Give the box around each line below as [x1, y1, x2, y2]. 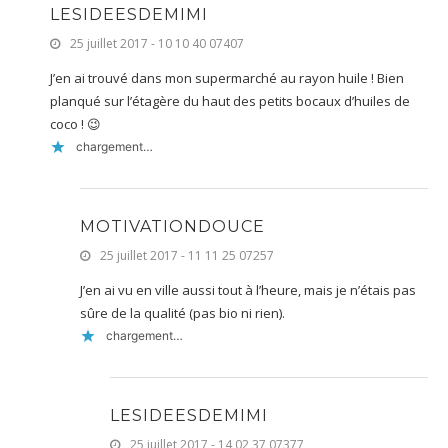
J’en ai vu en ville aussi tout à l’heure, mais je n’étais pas [80, 280, 416, 299]
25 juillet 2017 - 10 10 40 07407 [70, 34, 244, 52]
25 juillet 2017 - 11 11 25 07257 [100, 246, 274, 264]
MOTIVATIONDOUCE [80, 216, 265, 236]
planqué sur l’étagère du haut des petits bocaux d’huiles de [50, 91, 410, 110]
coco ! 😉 [50, 114, 101, 133]
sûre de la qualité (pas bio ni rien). [80, 303, 285, 322]
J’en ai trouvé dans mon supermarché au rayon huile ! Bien [50, 68, 404, 87]
